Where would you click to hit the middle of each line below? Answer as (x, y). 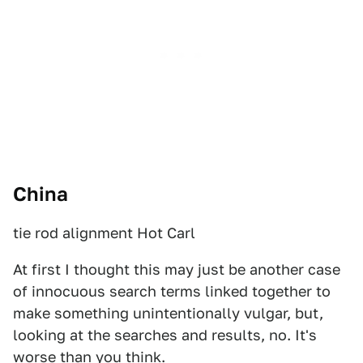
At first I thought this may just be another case (177, 269)
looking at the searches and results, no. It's (165, 335)
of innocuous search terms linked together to (172, 291)
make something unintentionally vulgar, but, (168, 313)
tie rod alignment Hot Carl (104, 233)
